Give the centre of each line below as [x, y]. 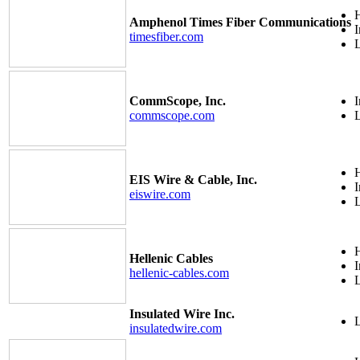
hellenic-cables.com [179, 272]
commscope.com [172, 115]
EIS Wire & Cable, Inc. [193, 179]
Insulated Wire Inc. [182, 313]
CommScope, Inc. [178, 100]
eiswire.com [160, 194]
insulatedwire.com [176, 328]
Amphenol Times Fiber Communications [240, 22]
